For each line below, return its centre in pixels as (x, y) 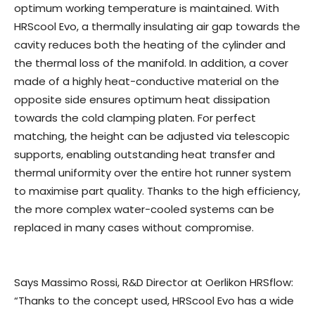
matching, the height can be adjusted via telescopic (152, 136)
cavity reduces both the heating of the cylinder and (150, 45)
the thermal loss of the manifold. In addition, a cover (151, 63)
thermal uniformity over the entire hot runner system (153, 173)
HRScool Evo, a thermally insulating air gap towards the (157, 26)
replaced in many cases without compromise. (134, 227)
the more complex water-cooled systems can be (144, 209)
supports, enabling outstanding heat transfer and (144, 154)
